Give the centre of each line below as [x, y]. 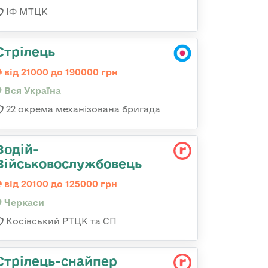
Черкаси [23, 202]
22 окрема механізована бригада [82, 109]
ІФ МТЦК [26, 12]
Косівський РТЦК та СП [60, 221]
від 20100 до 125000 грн [60, 184]
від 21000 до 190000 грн [60, 72]
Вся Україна [31, 91]
